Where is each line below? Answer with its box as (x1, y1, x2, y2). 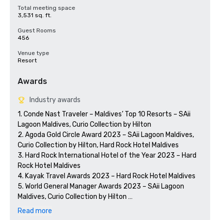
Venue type (18, 50, 49, 56)
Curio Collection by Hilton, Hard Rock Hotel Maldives (18, 141, 179, 149)
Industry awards (29, 96, 81, 104)
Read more (18, 207, 52, 215)
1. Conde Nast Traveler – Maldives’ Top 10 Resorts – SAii (18, 110, 191, 118)
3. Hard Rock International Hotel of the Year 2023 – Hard (18, 151, 196, 160)
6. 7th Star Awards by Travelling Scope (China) (18, 203, 165, 211)
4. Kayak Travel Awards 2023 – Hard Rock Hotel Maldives (18, 172, 195, 180)
